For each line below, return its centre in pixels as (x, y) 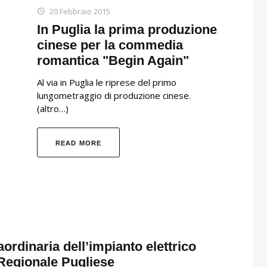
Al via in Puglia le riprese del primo (107, 82)
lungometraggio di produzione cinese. (114, 95)
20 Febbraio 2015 (80, 11)
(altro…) (53, 108)
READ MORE (78, 143)
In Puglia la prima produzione (127, 29)
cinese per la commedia (110, 45)
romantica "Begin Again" (113, 60)
